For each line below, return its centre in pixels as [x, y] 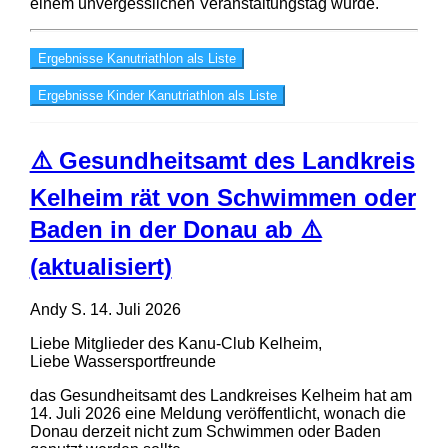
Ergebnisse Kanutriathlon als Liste [136, 58]
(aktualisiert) [100, 266]
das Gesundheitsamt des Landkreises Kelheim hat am [220, 395]
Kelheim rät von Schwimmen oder [222, 197]
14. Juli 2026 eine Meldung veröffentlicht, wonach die [217, 413]
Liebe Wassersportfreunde [122, 361]
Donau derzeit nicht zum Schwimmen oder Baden [205, 431]
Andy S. [57, 309]
